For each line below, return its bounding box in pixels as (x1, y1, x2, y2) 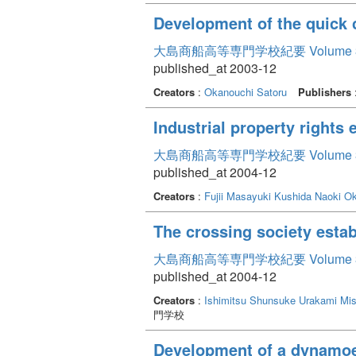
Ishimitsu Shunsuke (204, 292, 296, 308)
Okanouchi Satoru (204, 83, 287, 99)
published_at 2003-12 (153, 58, 277, 77)
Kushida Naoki (274, 188, 341, 203)
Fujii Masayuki (204, 188, 271, 203)
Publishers (298, 83, 351, 99)
